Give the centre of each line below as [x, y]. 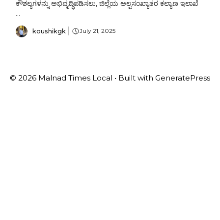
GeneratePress [183, 78]
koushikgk [49, 31]
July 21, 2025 [97, 31]
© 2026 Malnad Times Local [61, 78]
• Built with [134, 78]
